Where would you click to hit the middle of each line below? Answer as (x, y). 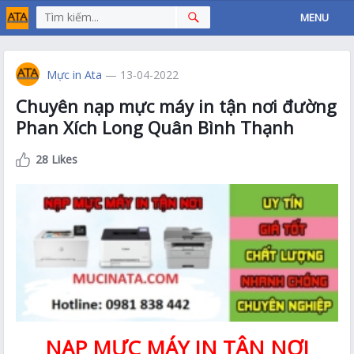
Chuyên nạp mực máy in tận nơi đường (177, 106)
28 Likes (57, 159)
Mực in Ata (75, 75)
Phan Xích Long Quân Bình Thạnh (155, 127)
